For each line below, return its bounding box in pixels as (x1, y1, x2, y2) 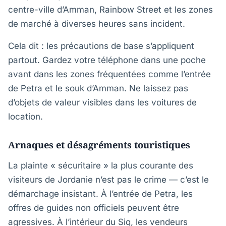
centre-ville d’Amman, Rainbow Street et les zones (8, 5, 213, 15)
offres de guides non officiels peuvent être (8, 203, 179, 213)
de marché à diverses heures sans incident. (8, 19, 185, 29)
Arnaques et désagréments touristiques (8, 139, 190, 151)
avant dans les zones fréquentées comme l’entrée (8, 69, 211, 79)
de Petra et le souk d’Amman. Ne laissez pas (8, 83, 188, 93)
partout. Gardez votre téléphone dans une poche (8, 55, 206, 65)
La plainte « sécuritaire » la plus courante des (8, 160, 193, 171)
